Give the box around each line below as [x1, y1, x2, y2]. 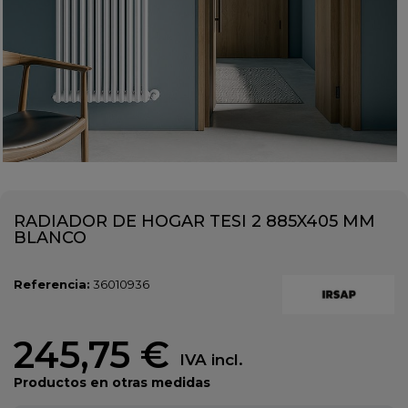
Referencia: [14, 277, 90, 291]
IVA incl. [179, 351, 243, 370]
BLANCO [14, 228, 87, 248]
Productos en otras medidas [14, 374, 210, 392]
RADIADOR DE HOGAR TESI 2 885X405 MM [14, 211, 375, 231]
